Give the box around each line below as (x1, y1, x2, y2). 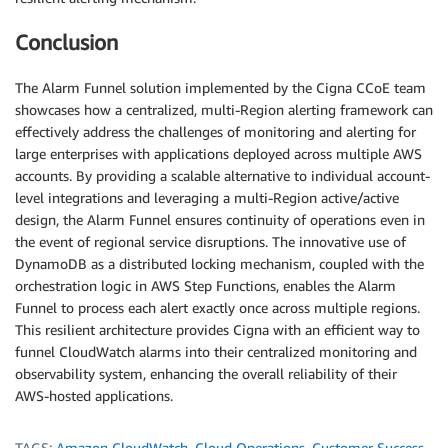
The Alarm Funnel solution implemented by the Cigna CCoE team (15, 78, 426, 96)
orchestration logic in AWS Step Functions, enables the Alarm (15, 276, 396, 294)
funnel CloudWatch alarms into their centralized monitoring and (15, 342, 417, 360)
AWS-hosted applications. (15, 386, 173, 404)
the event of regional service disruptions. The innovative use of (15, 232, 406, 250)
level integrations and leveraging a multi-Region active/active (15, 188, 399, 206)
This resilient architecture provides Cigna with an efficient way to (15, 320, 420, 338)
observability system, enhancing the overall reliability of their (15, 364, 397, 382)
